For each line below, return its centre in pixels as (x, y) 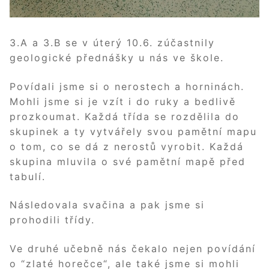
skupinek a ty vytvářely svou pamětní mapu (133, 131)
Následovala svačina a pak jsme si (107, 205)
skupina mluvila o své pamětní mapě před (128, 161)
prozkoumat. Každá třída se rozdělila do (125, 116)
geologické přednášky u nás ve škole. (117, 57)
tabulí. (28, 176)
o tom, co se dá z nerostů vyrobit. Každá (127, 146)
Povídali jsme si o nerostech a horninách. (127, 86)
